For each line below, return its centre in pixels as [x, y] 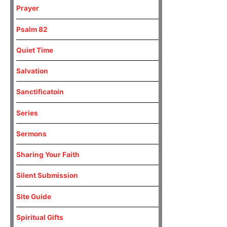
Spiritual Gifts [40, 217]
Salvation [32, 71]
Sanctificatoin [40, 92]
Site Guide [33, 196]
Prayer [27, 8]
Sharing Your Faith [48, 155]
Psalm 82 [32, 29]
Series [27, 113]
